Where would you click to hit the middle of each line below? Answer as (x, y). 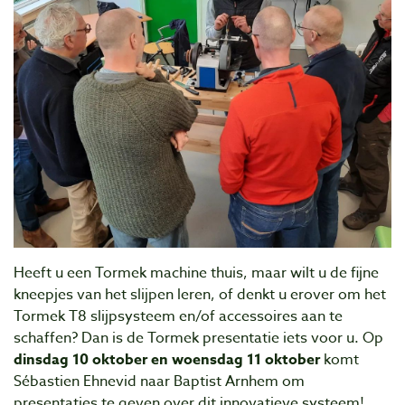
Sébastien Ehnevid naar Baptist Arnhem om (159, 381)
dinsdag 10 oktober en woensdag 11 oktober (169, 360)
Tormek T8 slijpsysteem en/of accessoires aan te (178, 316)
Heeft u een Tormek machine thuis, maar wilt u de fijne (196, 273)
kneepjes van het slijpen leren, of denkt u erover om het (200, 295)
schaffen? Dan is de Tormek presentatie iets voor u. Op (198, 338)
